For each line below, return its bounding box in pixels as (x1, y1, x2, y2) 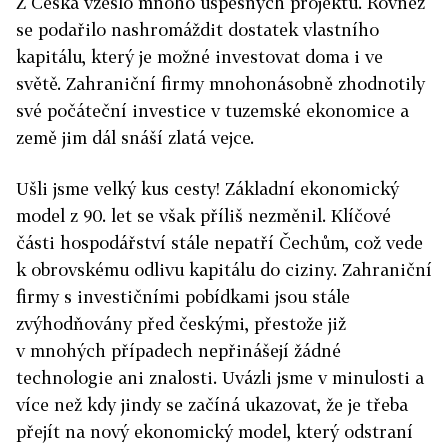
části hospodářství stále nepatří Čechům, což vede (16, 232, 423, 253)
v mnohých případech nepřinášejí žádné (16, 340, 341, 361)
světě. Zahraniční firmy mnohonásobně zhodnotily (16, 73, 425, 94)
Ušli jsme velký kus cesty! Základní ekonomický (16, 178, 399, 199)
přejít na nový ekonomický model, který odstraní (16, 421, 413, 442)
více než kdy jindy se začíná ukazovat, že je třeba (16, 394, 408, 415)
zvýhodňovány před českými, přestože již (16, 313, 346, 334)
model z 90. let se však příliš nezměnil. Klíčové (16, 205, 391, 226)
